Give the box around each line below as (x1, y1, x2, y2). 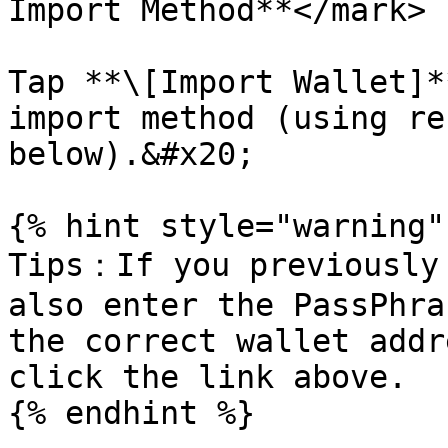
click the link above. (8, 359, 407, 395)
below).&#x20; (8, 136, 255, 172)
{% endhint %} (8, 395, 255, 431)
